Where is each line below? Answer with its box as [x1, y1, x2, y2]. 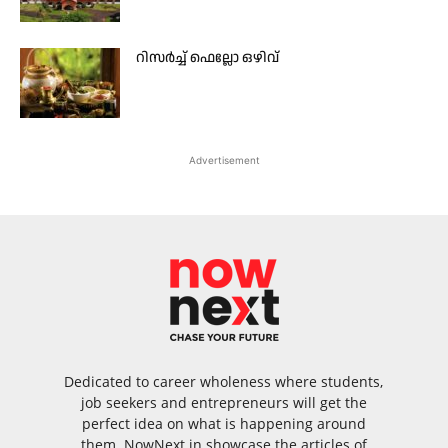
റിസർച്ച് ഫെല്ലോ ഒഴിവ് [136, 48, 279, 68]
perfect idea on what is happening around [81, 414, 366, 433]
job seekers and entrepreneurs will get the [80, 393, 367, 412]
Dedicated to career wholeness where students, [64, 372, 384, 391]
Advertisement [188, 154, 260, 166]
